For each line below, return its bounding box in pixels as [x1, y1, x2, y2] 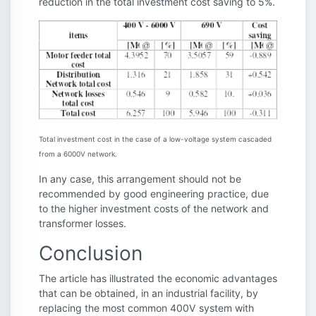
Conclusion [39, 241, 142, 266]
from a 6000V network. [39, 150, 117, 159]
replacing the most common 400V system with [39, 302, 254, 315]
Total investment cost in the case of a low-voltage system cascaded [39, 135, 272, 144]
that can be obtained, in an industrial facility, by [39, 287, 258, 300]
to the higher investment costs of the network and [39, 202, 269, 215]
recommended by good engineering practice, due [39, 188, 269, 200]
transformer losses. [39, 217, 126, 230]
